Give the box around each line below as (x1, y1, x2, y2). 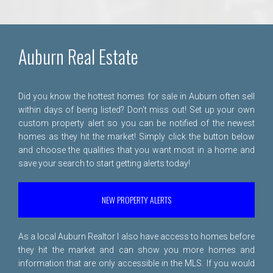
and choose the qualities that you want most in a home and (18, 144, 255, 155)
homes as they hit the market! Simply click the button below (18, 131, 255, 141)
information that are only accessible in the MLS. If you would (18, 258, 255, 268)
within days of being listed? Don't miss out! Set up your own (18, 104, 255, 115)
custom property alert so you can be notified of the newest (18, 118, 255, 128)
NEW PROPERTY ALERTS (102, 193, 171, 206)
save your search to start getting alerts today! (18, 158, 190, 168)
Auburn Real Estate (18, 42, 138, 70)
